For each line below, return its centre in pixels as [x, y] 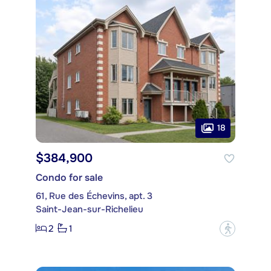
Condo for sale [69, 177]
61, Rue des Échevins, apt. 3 [94, 196]
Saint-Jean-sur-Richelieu [90, 209]
